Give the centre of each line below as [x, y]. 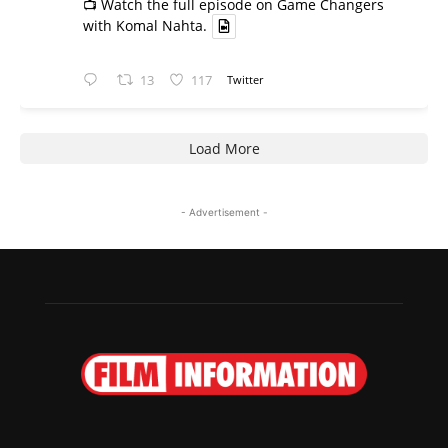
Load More [224, 148]
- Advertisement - [224, 211]
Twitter [245, 80]
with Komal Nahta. [145, 26]
